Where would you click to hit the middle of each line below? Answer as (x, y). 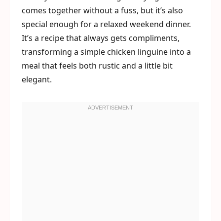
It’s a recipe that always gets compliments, (101, 38)
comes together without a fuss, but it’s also (102, 10)
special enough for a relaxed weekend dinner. (106, 24)
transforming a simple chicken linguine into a (106, 52)
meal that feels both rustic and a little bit (97, 66)
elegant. (37, 79)
